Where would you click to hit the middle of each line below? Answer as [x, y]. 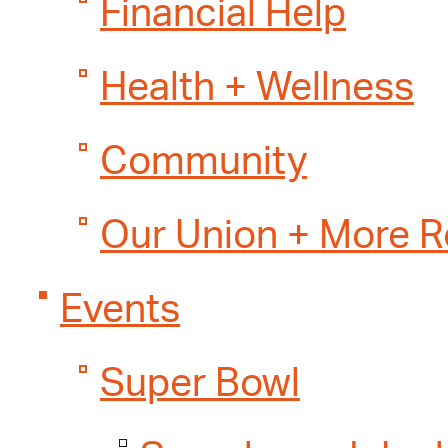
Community [203, 162]
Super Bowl [200, 384]
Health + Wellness [257, 88]
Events [120, 310]
